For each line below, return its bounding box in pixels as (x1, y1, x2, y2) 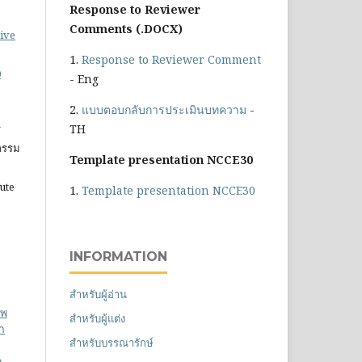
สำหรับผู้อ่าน (69, 286, 127, 301)
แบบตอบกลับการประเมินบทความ (82, 101, 246, 117)
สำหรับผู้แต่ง (69, 310, 125, 326)
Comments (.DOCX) (69, 20, 183, 36)
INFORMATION (69, 248, 167, 264)
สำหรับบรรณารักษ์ (69, 335, 154, 350)
